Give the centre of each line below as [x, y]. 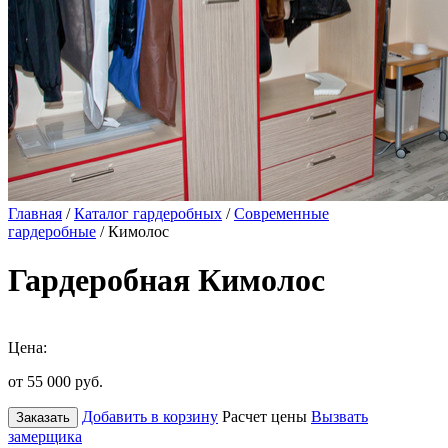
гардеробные [52, 231]
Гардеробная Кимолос [166, 280]
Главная [35, 213]
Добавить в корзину [150, 416]
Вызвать [339, 416]
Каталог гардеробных [148, 213]
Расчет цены [264, 416]
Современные [281, 213]
